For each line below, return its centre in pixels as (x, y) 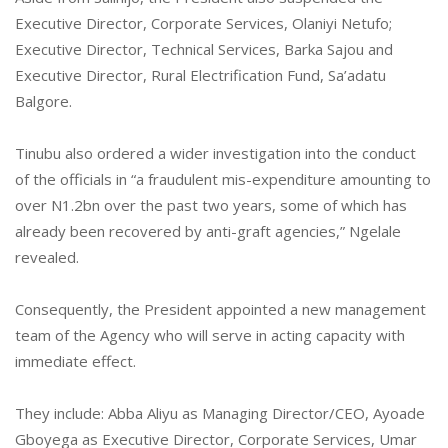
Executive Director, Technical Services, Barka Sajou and (204, 48)
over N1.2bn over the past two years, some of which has (211, 204)
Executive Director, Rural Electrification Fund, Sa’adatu (200, 74)
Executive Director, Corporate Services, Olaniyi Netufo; (203, 22)
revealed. (47, 256)
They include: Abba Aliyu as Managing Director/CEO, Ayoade (220, 412)
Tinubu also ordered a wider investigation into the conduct (215, 152)
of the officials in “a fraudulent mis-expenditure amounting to (223, 178)
